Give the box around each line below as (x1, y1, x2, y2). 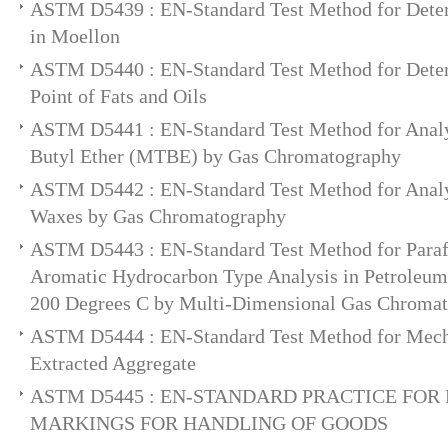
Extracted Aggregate (30, 352, 196, 374)
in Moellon (30, 25, 120, 47)
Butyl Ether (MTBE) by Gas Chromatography (30, 145, 401, 167)
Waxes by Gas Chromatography (30, 205, 286, 227)
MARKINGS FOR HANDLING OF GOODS (30, 412, 388, 434)
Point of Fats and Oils (30, 85, 207, 107)
